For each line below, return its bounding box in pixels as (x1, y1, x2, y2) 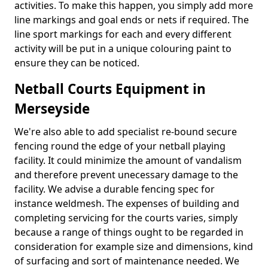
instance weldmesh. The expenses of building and (14, 197, 239, 210)
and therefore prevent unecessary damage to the (14, 168, 238, 181)
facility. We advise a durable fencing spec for (14, 182, 215, 196)
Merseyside (14, 99, 90, 118)
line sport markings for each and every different (14, 28, 232, 41)
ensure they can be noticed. (14, 56, 139, 69)
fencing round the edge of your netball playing (14, 139, 226, 153)
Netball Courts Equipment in (14, 80, 206, 98)
